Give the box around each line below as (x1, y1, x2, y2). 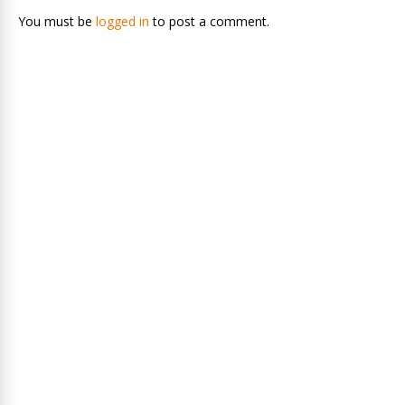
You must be (18, 13, 96, 31)
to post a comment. (149, 13, 269, 31)
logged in (96, 13, 149, 31)
